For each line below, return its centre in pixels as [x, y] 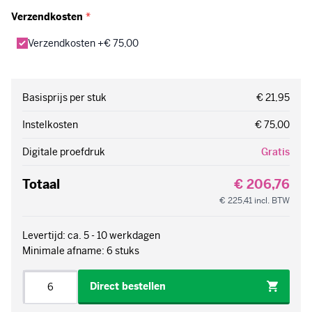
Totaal [41, 185]
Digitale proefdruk [64, 152]
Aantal [37, 278]
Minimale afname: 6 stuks [81, 251]
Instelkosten [50, 125]
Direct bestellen [128, 287]
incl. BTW [272, 201]
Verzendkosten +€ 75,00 [83, 44]
